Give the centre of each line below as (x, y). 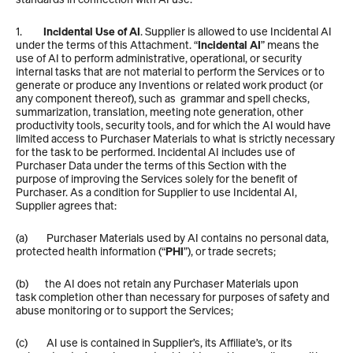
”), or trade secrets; (231, 251)
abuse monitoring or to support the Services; (126, 310)
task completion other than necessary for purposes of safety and (173, 297)
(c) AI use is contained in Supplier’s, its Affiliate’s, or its (154, 342)
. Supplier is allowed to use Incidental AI (236, 31)
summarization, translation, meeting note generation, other (160, 111)
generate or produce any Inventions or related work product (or (169, 85)
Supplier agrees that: (67, 205)
